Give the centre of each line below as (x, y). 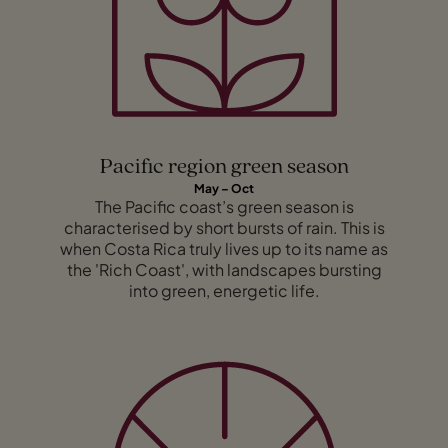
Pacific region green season (224, 167)
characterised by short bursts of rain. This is (224, 227)
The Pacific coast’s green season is (224, 206)
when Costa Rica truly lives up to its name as (224, 248)
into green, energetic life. (224, 290)
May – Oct (224, 188)
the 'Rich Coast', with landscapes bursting (224, 269)
